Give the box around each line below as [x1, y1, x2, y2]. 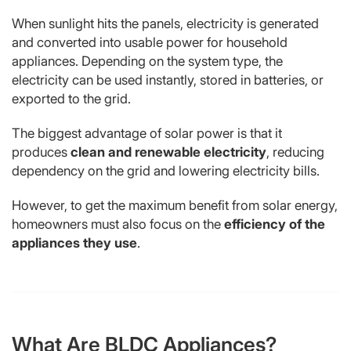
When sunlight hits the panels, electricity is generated [12, 15, 319, 31]
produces [12, 143, 71, 160]
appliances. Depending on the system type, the [12, 52, 283, 69]
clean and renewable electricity [71, 143, 266, 160]
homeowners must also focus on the [12, 215, 224, 232]
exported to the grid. [12, 90, 131, 107]
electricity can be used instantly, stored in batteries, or [12, 71, 324, 88]
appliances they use [12, 234, 137, 251]
